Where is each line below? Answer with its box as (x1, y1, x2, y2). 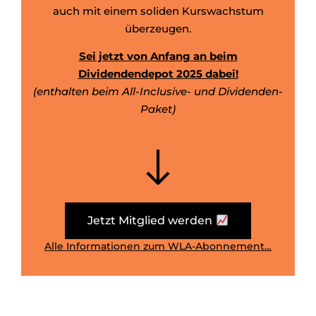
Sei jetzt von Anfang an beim (78, 49, 238, 63)
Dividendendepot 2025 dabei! (78, 67, 238, 81)
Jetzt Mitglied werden (87, 214, 216, 228)
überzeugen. (125, 21, 191, 35)
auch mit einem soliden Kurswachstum (52, 4, 264, 18)
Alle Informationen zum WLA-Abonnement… (44, 239, 272, 253)
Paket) (140, 102, 176, 116)
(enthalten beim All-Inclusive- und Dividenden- (33, 85, 283, 99)
